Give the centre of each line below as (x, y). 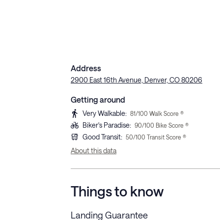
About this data (94, 151)
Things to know (117, 191)
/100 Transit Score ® (160, 137)
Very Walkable (104, 113)
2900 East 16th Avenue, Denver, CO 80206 (137, 80)
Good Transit (102, 137)
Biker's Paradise (106, 125)
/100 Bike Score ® (165, 125)
